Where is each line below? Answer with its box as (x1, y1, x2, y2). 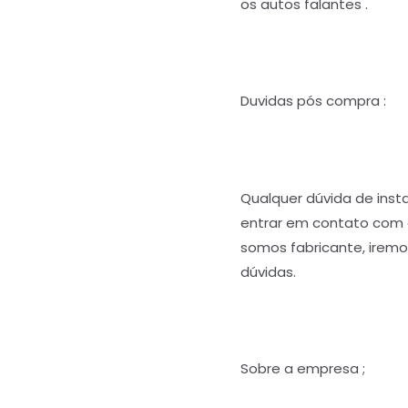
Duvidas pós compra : (240, 91, 386, 111)
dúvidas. (240, 261, 296, 281)
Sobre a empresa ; (240, 359, 365, 379)
